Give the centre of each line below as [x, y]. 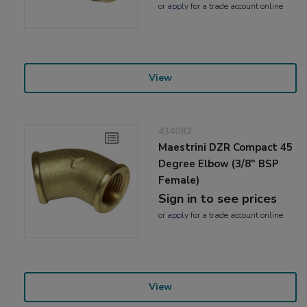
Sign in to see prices [218, 198]
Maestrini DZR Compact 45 [226, 147]
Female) [179, 180]
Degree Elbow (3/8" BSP [219, 163]
